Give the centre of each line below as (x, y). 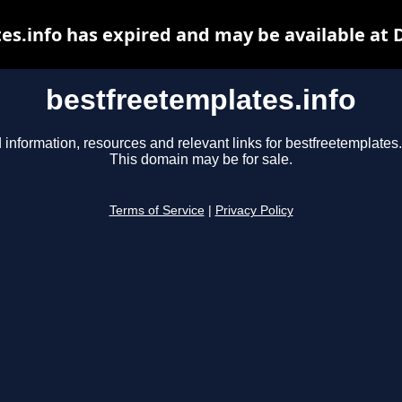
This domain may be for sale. (201, 160)
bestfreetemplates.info (201, 100)
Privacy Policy (254, 211)
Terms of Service (157, 211)
